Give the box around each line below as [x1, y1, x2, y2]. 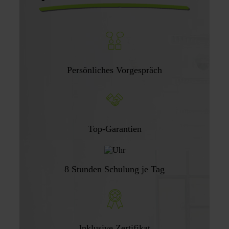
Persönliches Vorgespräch [67, 64, 162, 75]
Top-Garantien [87, 123, 142, 134]
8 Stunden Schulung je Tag [64, 164, 165, 174]
